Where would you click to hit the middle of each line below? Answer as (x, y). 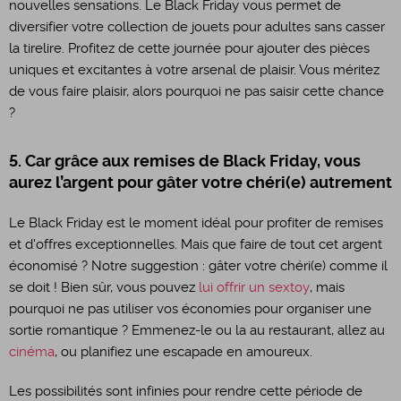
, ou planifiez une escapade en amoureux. (183, 352)
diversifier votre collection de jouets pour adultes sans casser (197, 27)
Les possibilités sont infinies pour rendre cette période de (186, 391)
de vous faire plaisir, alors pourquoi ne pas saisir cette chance (196, 91)
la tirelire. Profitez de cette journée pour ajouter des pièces (189, 48)
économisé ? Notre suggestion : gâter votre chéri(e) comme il (198, 266)
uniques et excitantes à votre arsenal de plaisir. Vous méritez (194, 70)
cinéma (32, 352)
